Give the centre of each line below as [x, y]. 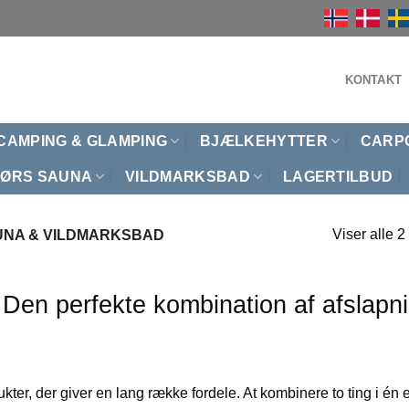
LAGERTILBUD [338, 176]
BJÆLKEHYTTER [264, 141]
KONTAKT [373, 79]
